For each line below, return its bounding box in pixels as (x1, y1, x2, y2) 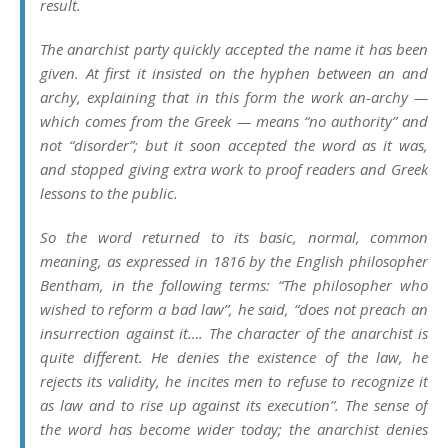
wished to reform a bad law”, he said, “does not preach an (40, 299, 428, 319)
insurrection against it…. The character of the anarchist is (40, 323, 428, 343)
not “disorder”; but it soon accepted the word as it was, (40, 135, 428, 155)
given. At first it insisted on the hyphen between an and (40, 63, 428, 83)
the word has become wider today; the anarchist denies (40, 419, 428, 439)
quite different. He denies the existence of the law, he (40, 347, 428, 367)
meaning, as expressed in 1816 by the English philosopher (40, 251, 428, 271)
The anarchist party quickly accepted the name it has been (40, 39, 428, 59)
